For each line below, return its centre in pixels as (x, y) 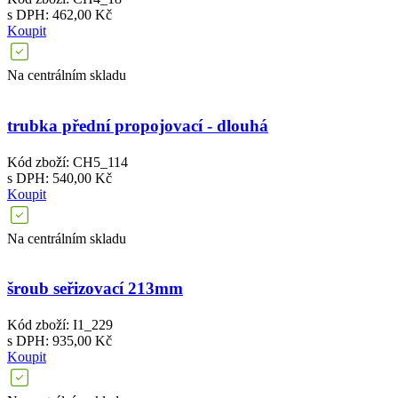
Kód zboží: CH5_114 (68, 162)
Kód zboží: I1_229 (60, 325)
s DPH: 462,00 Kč (60, 15)
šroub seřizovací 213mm (95, 289)
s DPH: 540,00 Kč (60, 178)
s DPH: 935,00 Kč (60, 341)
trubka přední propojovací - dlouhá (138, 125)
